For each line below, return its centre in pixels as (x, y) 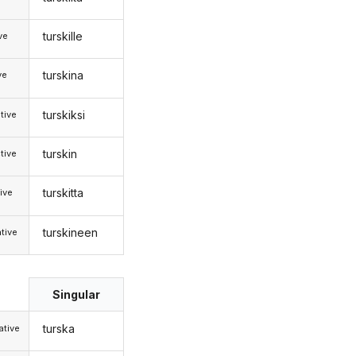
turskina (63, 75)
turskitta (63, 193)
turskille (62, 36)
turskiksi (64, 114)
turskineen (70, 232)
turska (58, 328)
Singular (77, 295)
